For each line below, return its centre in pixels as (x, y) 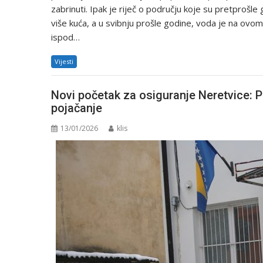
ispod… (65, 37)
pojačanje (77, 108)
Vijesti (64, 61)
